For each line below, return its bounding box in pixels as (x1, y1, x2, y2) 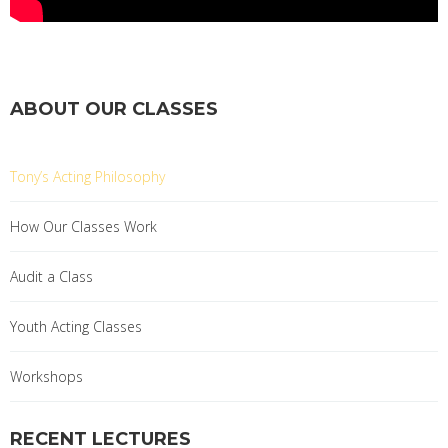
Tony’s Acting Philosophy (10, 166, 165, 186)
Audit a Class (10, 266, 93, 286)
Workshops (10, 366, 83, 386)
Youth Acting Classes (10, 316, 142, 336)
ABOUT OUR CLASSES (10, 97, 218, 120)
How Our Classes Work (10, 216, 157, 236)
